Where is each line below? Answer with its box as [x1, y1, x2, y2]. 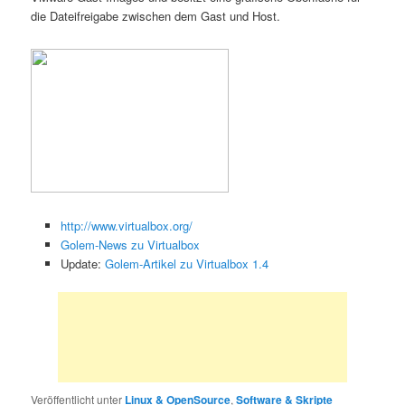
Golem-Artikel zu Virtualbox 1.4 [104, 255, 268, 273]
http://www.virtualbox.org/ [60, 217, 193, 235]
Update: [60, 255, 105, 273]
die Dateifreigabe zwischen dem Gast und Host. [31, 6, 281, 24]
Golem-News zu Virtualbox [60, 236, 200, 254]
